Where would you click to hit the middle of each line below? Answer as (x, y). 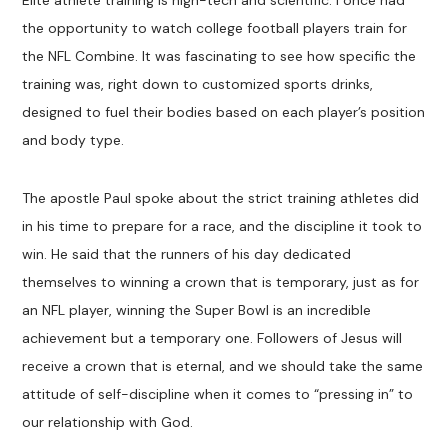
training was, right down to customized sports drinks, (198, 84)
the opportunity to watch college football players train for (215, 28)
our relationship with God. (110, 422)
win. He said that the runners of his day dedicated (187, 254)
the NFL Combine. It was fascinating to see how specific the (219, 56)
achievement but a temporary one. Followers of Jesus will (212, 338)
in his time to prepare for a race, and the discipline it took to (222, 226)
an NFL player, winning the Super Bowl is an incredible (197, 310)
